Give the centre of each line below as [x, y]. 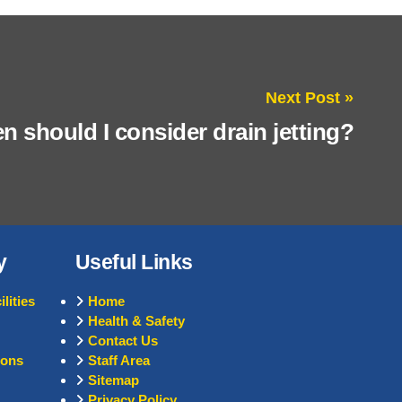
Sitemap [113, 380]
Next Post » [310, 97]
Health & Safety [136, 321]
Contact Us [122, 341]
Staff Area [118, 361]
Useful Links [134, 263]
